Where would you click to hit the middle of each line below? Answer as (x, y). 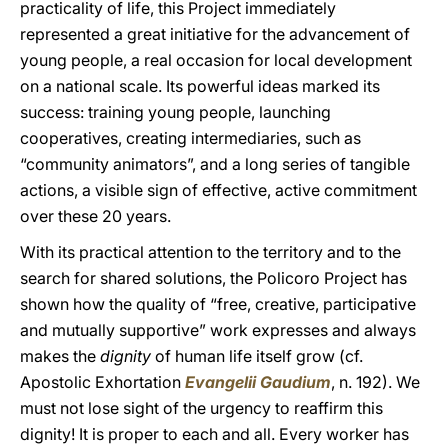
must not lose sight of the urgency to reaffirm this (201, 408)
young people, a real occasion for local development (216, 60)
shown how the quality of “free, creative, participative (218, 304)
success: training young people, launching (175, 112)
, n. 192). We (375, 382)
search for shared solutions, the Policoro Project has (213, 278)
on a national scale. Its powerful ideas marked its (200, 86)
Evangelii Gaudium (258, 382)
